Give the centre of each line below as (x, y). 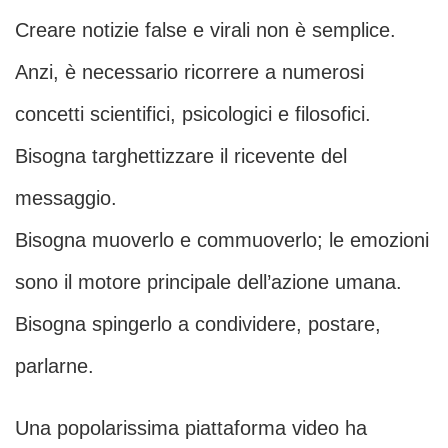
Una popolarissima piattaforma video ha (191, 428)
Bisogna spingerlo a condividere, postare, (198, 324)
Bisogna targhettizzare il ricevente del (181, 156)
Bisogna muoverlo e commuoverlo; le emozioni (222, 240)
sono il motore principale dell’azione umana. (208, 282)
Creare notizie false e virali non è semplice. (205, 30)
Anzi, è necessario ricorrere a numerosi (189, 72)
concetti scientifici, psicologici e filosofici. (193, 114)
